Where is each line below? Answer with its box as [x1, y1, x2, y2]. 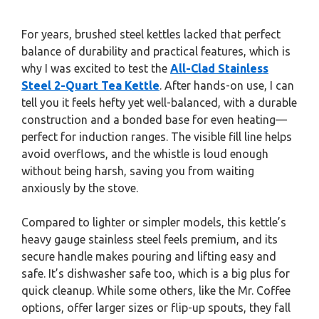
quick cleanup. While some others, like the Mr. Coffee [21, 284, 291, 298]
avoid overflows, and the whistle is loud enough [21, 147, 268, 161]
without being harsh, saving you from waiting [21, 164, 254, 178]
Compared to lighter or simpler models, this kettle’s [21, 216, 286, 229]
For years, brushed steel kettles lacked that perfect [21, 28, 281, 41]
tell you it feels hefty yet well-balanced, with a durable [21, 96, 297, 110]
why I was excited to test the [21, 62, 170, 75]
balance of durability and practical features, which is [21, 45, 291, 58]
